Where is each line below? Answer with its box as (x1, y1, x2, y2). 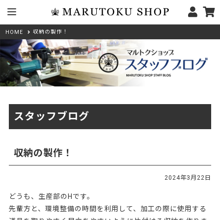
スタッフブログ (13, 110, 89, 123)
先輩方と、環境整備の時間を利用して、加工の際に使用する (8, 205, 207, 213)
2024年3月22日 (165, 174, 212, 182)
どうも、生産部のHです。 (8, 192, 94, 201)
